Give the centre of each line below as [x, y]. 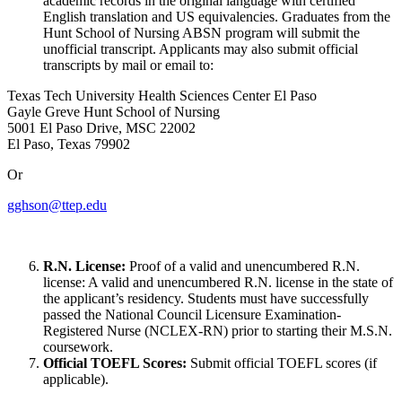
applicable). [76, 379]
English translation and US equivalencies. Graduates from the [217, 16]
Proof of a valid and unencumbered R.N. [245, 266]
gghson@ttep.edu [57, 205]
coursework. [78, 346]
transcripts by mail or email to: [130, 65]
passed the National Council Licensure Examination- [192, 314]
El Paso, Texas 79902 [69, 144]
